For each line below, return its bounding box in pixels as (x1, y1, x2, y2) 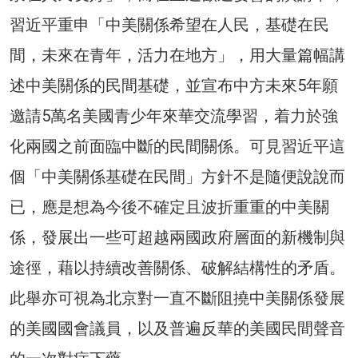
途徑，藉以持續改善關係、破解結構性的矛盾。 (10, 258, 345, 278)
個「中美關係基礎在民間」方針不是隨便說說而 (10, 167, 345, 187)
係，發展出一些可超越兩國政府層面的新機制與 (10, 228, 345, 248)
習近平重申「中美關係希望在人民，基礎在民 (10, 15, 329, 35)
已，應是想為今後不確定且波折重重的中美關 (10, 197, 329, 217)
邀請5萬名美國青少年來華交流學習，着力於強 (10, 106, 338, 126)
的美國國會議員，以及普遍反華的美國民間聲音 (10, 319, 345, 339)
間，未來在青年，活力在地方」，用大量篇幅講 (10, 46, 345, 66)
